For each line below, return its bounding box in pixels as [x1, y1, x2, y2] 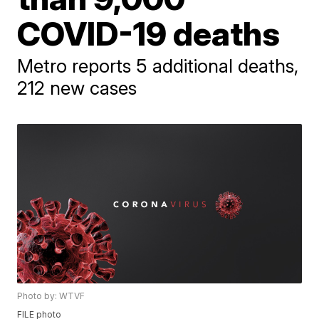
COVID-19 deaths [17, 14, 281, 53]
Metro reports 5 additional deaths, [17, 55, 299, 77]
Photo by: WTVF [17, 291, 85, 302]
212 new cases [17, 77, 137, 99]
